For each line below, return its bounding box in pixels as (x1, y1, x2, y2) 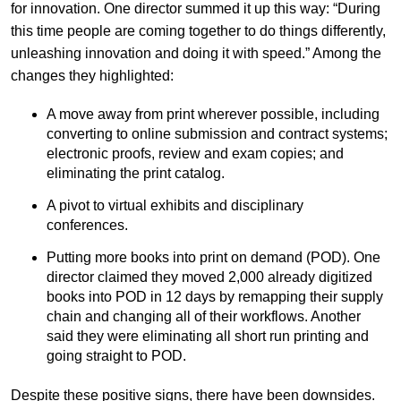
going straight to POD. (46, 347, 193, 363)
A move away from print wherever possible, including (46, 106, 380, 122)
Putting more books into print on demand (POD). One (46, 249, 380, 265)
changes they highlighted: (10, 67, 174, 83)
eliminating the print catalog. (46, 165, 228, 181)
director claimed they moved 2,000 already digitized (46, 269, 372, 285)
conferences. (46, 217, 132, 233)
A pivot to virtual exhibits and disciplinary (46, 197, 303, 213)
